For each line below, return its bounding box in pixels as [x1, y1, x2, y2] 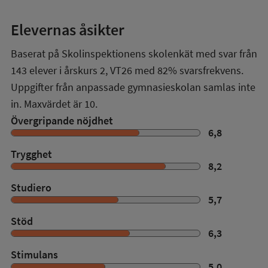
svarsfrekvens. [177, 63, 243, 77]
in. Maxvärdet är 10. [11, 96, 98, 111]
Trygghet [11, 147, 52, 161]
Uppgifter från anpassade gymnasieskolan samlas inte [11, 80, 255, 94]
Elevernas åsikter [11, 19, 124, 39]
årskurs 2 [64, 63, 105, 77]
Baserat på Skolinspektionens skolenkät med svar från [11, 46, 257, 60]
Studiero [11, 180, 51, 194]
